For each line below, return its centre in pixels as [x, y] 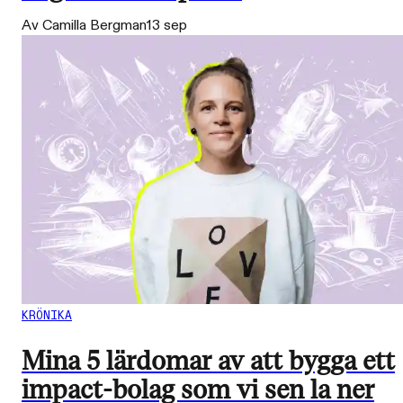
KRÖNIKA [47, 316]
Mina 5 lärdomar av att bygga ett [208, 361]
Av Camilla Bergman [84, 26]
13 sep [167, 26]
